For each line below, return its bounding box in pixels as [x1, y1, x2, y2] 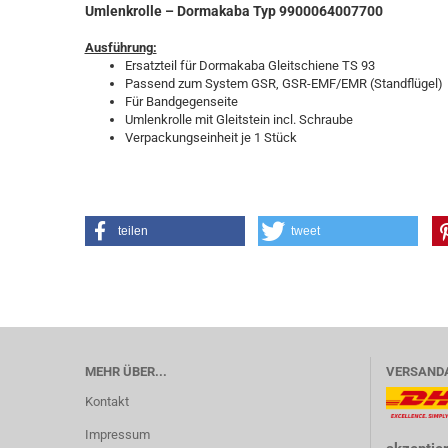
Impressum [84, 427, 150, 442]
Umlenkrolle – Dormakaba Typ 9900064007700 [84, 3, 383, 19]
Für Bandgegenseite [124, 94, 238, 109]
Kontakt [84, 394, 129, 409]
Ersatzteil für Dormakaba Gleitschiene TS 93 [124, 58, 375, 73]
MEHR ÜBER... [84, 364, 167, 379]
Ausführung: [84, 40, 157, 55]
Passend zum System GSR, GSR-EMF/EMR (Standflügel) [124, 76, 443, 91]
